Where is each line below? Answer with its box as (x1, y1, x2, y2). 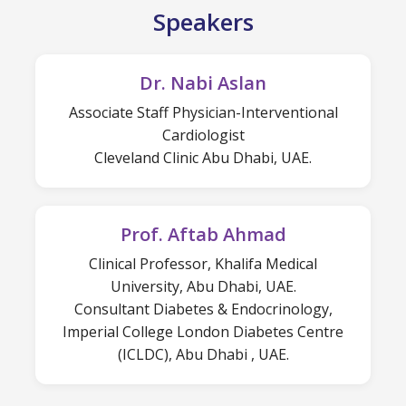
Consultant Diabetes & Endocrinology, (73, 299, 333, 320)
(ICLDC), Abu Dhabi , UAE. (117, 344, 289, 365)
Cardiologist (161, 125, 245, 146)
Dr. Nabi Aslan (140, 71, 266, 96)
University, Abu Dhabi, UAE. (110, 276, 296, 297)
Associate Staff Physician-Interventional (68, 102, 338, 123)
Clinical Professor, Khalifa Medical (89, 254, 317, 275)
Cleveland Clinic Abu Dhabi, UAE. (94, 148, 312, 169)
